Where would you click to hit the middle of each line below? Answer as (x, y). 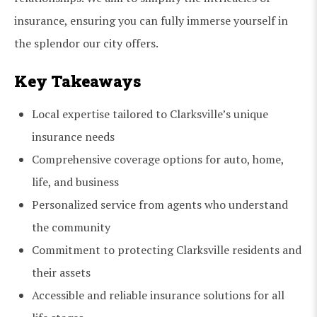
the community (71, 227)
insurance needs (73, 136)
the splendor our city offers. (86, 43)
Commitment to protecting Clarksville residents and (167, 249)
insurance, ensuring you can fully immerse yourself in (151, 20)
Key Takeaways (77, 81)
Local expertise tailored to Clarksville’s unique (150, 114)
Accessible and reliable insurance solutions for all (158, 295)
